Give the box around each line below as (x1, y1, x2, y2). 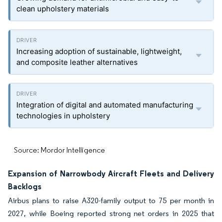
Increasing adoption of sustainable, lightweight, (16, 47, 182, 56)
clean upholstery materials (16, 4, 109, 13)
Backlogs (8, 181, 42, 191)
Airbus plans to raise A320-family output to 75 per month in (8, 196, 214, 205)
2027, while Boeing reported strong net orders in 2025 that (8, 209, 214, 218)
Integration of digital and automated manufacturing (16, 100, 193, 110)
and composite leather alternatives (16, 57, 138, 67)
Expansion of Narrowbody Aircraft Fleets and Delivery (8, 168, 214, 178)
